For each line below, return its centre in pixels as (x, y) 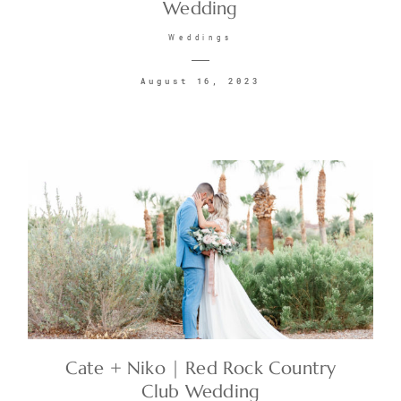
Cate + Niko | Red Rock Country (200, 369)
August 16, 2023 (200, 81)
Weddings (200, 38)
